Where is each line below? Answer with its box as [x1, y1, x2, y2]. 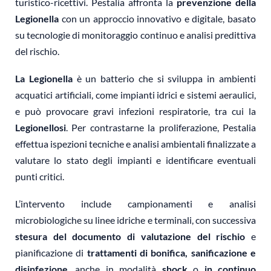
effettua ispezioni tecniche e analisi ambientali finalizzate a [15, 138, 256, 150]
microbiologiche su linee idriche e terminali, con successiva [15, 214, 256, 226]
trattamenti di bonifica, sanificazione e [87, 247, 256, 259]
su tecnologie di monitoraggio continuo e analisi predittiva [15, 29, 256, 41]
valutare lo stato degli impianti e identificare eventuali [15, 154, 256, 166]
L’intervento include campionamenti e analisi [15, 198, 256, 210]
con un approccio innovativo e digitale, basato [59, 13, 256, 25]
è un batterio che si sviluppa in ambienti [72, 73, 256, 85]
